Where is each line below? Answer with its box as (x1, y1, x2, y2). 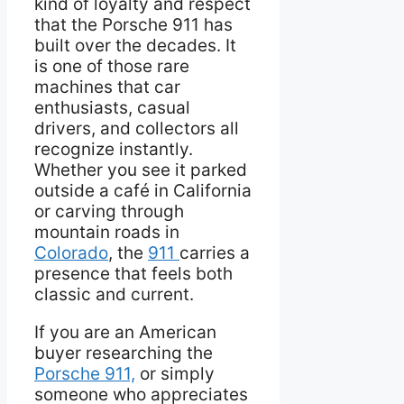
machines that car (34, 77, 180, 98)
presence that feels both (34, 263, 233, 285)
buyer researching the (34, 343, 213, 364)
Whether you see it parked (34, 160, 247, 181)
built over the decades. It (34, 35, 236, 57)
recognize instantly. (34, 139, 193, 161)
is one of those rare (34, 56, 189, 78)
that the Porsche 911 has (34, 14, 233, 36)
